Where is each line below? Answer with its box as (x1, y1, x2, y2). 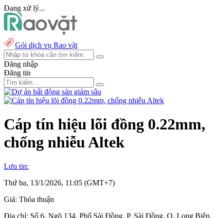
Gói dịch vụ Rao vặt (15, 41, 77, 49)
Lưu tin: (4, 162, 29, 170)
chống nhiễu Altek (4, 133, 125, 151)
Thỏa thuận (19, 195, 54, 203)
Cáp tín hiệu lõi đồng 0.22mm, (4, 115, 205, 133)
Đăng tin (4, 69, 31, 77)
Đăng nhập (4, 60, 38, 68)
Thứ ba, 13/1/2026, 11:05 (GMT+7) (4, 178, 115, 187)
